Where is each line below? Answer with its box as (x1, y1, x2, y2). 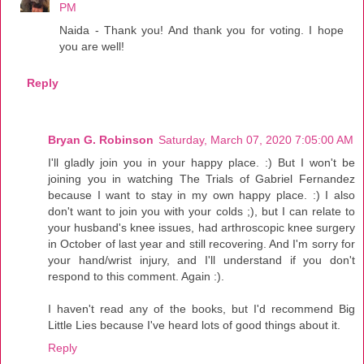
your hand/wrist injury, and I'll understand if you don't (48, 253, 355, 266)
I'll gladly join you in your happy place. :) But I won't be (48, 156, 355, 169)
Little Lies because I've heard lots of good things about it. (48, 318, 340, 331)
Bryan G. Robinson (48, 133, 154, 146)
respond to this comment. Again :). (48, 270, 224, 283)
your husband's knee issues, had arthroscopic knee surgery (48, 221, 355, 234)
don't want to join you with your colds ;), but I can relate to (48, 205, 355, 218)
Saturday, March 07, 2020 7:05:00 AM (158, 133, 353, 146)
